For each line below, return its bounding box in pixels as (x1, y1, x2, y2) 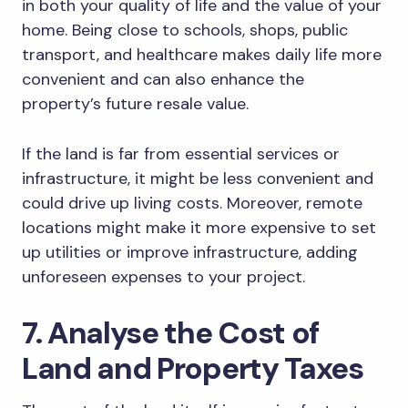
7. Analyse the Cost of (22, 313, 319, 353)
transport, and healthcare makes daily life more (22, 44, 382, 66)
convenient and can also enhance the (22, 68, 304, 91)
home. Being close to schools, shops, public (22, 19, 348, 42)
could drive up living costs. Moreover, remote (22, 192, 362, 215)
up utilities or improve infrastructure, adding (22, 241, 358, 264)
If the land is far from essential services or (22, 143, 340, 166)
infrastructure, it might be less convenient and (22, 168, 373, 190)
